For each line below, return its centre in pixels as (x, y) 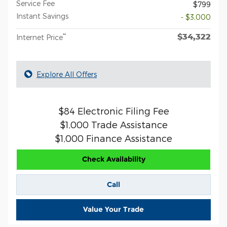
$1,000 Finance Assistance (113, 138)
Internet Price (40, 37)
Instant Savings (42, 16)
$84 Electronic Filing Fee (113, 111)
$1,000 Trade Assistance (113, 124)
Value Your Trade (113, 210)
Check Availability (113, 159)
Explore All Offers (67, 74)
